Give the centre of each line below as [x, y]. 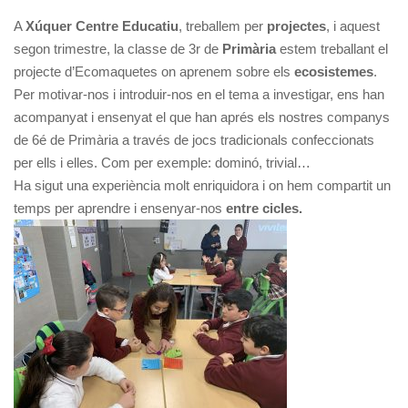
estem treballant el [332, 48]
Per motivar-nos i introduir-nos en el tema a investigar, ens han [199, 94]
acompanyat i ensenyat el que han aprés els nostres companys [202, 117]
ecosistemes [334, 71]
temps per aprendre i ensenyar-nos [120, 208]
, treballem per [223, 25]
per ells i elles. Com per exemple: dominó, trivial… [162, 162]
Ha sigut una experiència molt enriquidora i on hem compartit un [202, 185]
